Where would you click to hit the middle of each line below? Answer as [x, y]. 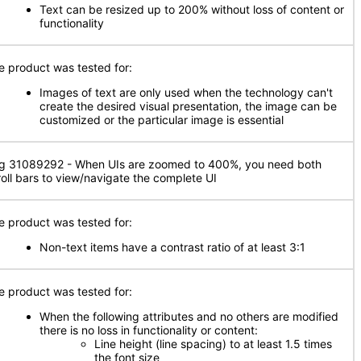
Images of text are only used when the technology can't [186, 92]
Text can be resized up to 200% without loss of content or [192, 9]
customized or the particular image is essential [162, 120]
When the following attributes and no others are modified [189, 316]
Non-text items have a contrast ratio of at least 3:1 [172, 247]
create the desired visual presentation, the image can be [188, 106]
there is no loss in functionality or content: [149, 330]
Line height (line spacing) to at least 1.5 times [213, 344]
